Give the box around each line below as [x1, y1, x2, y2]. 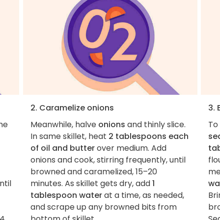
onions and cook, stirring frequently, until [30, 154, 186, 165]
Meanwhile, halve [30, 118, 98, 130]
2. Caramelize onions [30, 102, 114, 113]
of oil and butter [30, 142, 95, 154]
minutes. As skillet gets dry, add [30, 177, 152, 189]
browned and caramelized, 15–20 [30, 165, 157, 177]
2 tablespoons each [108, 130, 189, 142]
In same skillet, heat [30, 130, 109, 142]
